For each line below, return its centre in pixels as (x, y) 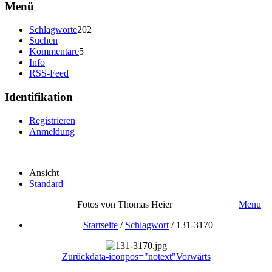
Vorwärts (193, 256)
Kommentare (54, 52)
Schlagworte (53, 30)
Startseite (100, 225)
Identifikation (39, 97)
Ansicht (44, 172)
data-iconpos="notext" (133, 256)
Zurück (76, 256)
